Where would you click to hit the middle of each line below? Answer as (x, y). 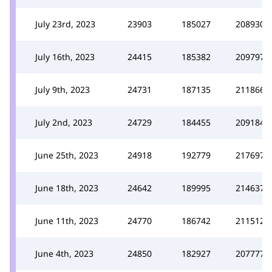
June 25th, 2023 (67, 155)
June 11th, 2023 (67, 220)
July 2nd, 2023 (64, 122)
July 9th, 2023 (63, 89)
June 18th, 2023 (67, 188)
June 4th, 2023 (64, 253)
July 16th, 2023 (65, 56)
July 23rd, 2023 (65, 24)
